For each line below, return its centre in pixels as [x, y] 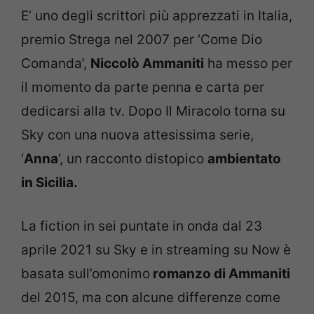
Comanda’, [56, 63]
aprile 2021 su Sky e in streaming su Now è [156, 250]
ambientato [244, 158]
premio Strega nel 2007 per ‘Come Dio [142, 39]
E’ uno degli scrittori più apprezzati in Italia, [157, 15]
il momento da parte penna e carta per [143, 87]
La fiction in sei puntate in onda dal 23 [142, 226]
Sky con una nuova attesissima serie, [137, 135]
